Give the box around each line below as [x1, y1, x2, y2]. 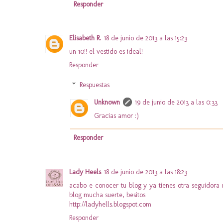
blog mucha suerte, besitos [69, 190, 145, 199]
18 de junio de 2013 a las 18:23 [104, 167, 187, 176]
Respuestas [80, 81, 110, 90]
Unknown [94, 98, 120, 107]
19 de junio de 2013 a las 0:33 [135, 98, 218, 107]
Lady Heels [69, 167, 101, 176]
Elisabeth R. [69, 34, 101, 42]
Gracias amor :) [94, 111, 139, 120]
